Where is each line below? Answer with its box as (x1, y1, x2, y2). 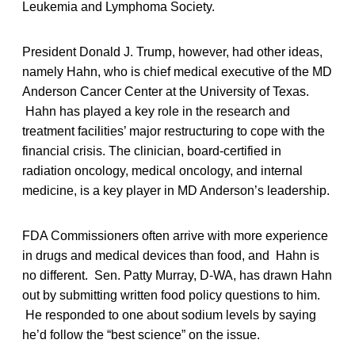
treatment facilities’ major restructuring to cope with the (22, 124, 325, 138)
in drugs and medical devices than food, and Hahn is (22, 248, 319, 262)
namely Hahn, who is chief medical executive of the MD (22, 64, 332, 78)
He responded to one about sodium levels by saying (22, 307, 316, 322)
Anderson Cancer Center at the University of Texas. (22, 84, 309, 98)
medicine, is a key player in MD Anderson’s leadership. (22, 183, 330, 197)
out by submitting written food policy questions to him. (22, 288, 320, 302)
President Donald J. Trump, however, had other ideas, (22, 44, 323, 59)
